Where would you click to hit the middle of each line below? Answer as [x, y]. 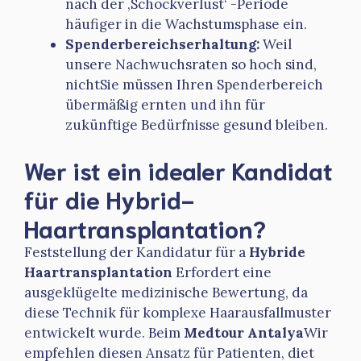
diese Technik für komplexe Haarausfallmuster [178, 313]
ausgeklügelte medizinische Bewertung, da [166, 293]
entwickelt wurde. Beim [104, 333]
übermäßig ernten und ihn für [165, 104]
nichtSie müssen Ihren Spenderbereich [194, 84]
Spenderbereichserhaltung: [162, 44]
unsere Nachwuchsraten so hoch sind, [191, 64]
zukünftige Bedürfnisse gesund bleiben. [197, 124]
